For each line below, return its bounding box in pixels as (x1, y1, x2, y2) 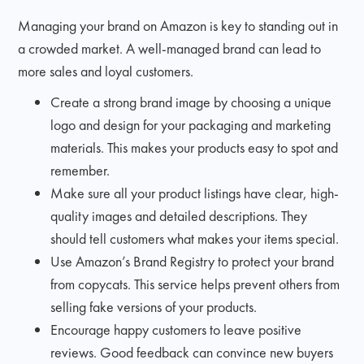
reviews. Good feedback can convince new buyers (50, 342, 334, 362)
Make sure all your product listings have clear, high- (50, 183, 340, 202)
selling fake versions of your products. (50, 297, 258, 316)
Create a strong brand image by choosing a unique (50, 92, 332, 111)
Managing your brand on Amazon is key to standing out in (18, 15, 339, 35)
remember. (50, 160, 110, 180)
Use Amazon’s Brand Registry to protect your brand (50, 251, 335, 271)
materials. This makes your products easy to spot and (50, 137, 339, 157)
